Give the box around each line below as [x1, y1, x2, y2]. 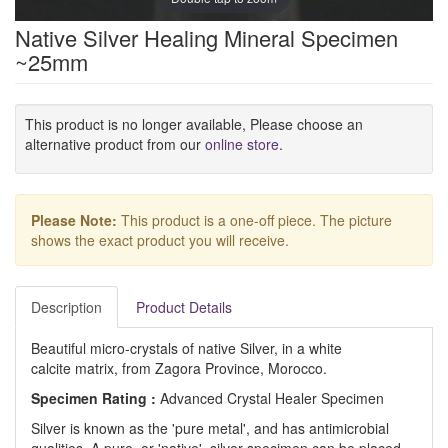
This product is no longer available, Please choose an [25, 114, 363, 134]
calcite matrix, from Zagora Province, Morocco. [31, 358, 327, 378]
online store [205, 134, 279, 154]
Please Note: [31, 210, 117, 230]
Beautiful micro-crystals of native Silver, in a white [31, 338, 342, 358]
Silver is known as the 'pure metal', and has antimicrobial [31, 418, 389, 438]
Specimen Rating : [31, 388, 160, 408]
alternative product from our [25, 134, 205, 154]
